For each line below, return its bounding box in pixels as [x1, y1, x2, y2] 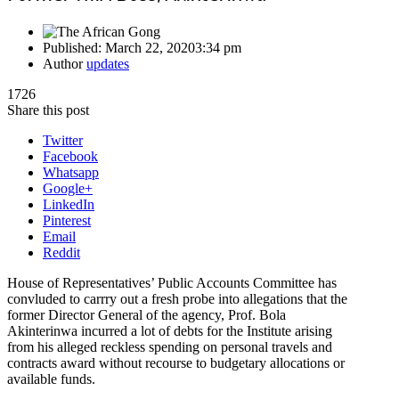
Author [43, 55, 86, 71]
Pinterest [43, 212, 91, 228]
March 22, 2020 [105, 39, 195, 55]
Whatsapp [43, 164, 99, 180]
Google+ [43, 180, 93, 196]
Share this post [7, 102, 89, 118]
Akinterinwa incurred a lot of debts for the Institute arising [7, 322, 332, 338]
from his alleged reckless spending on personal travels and [7, 338, 332, 354]
